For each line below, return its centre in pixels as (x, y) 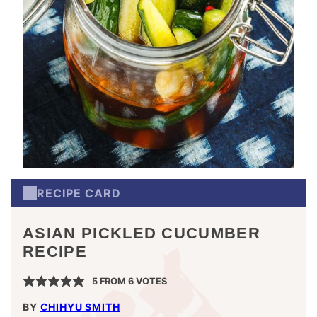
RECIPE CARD (79, 193)
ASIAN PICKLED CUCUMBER (142, 233)
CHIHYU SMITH (80, 307)
